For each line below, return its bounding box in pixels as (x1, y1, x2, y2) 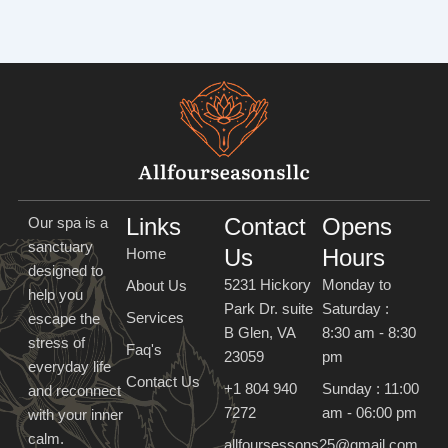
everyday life (27, 358, 111, 375)
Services (125, 309, 184, 326)
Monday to (322, 276, 392, 293)
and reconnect (27, 382, 121, 399)
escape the (27, 310, 100, 327)
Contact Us (125, 373, 200, 390)
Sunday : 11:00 (322, 380, 420, 397)
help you (27, 286, 83, 303)
